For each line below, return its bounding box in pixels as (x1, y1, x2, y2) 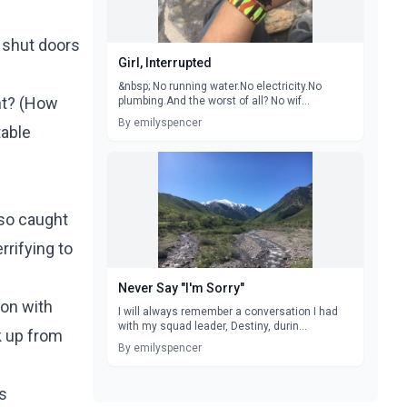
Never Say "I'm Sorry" (118, 281, 244, 295)
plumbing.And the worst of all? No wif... (118, 94, 310, 107)
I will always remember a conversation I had (118, 305, 338, 318)
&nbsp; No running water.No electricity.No (118, 80, 322, 93)
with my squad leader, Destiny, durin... (118, 320, 307, 333)
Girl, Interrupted (118, 55, 212, 70)
